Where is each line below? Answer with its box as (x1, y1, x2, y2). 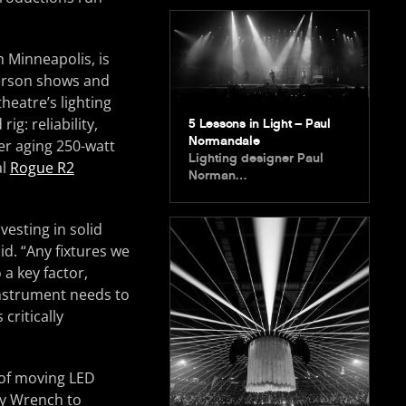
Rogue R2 (9, 158, 74, 179)
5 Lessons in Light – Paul (188, 116, 331, 132)
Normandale (188, 133, 260, 150)
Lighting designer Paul (188, 150, 324, 167)
